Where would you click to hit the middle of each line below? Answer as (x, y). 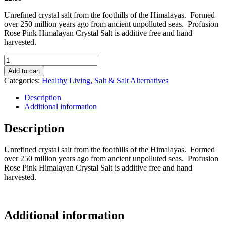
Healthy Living (66, 80)
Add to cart (24, 71)
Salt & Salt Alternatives (131, 80)
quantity (16, 122)
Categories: (23, 80)
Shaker (15, 95)
